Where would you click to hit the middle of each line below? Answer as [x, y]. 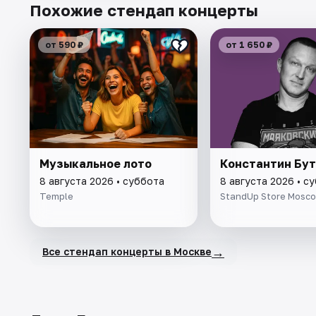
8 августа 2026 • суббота [102, 181]
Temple [56, 196]
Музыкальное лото [96, 163]
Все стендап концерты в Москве [127, 252]
